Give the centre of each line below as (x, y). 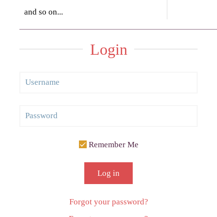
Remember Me (112, 144)
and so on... (44, 12)
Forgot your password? (108, 201)
